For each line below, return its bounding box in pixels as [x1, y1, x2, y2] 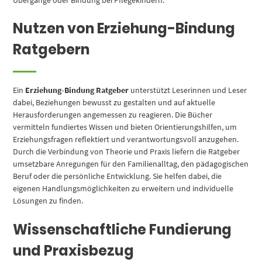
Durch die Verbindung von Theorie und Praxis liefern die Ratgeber [13, 146, 240, 157]
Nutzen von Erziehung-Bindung [13, 18, 236, 38]
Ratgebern [13, 39, 90, 59]
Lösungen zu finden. [13, 195, 84, 206]
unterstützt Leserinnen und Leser [129, 84, 247, 95]
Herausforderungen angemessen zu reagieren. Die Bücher [13, 109, 213, 120]
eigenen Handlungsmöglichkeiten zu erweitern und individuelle [13, 182, 234, 194]
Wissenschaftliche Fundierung [13, 219, 232, 239]
